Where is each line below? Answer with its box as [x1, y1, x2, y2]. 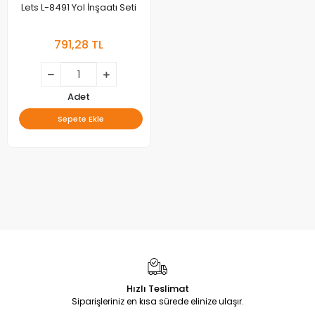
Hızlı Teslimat [126, 282, 189, 295]
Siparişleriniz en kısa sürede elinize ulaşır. [71, 295, 244, 307]
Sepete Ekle [58, 113, 104, 124]
